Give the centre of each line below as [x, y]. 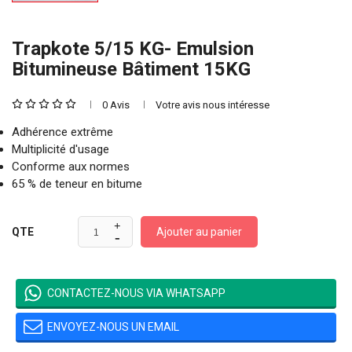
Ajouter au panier [199, 231]
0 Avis [116, 105]
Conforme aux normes [71, 167]
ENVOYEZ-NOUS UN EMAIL [113, 326]
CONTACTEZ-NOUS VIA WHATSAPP [136, 293]
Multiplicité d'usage [60, 149]
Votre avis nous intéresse [213, 105]
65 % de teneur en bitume [77, 184]
